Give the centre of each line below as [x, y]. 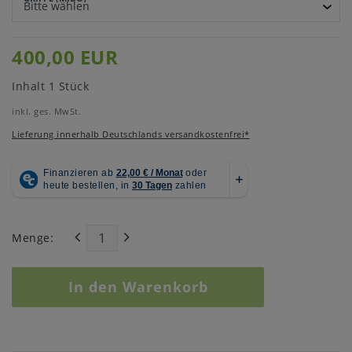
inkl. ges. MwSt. [46, 111]
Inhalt [30, 86]
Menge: [33, 238]
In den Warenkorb [138, 286]
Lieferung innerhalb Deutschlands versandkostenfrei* [131, 134]
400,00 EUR [65, 57]
